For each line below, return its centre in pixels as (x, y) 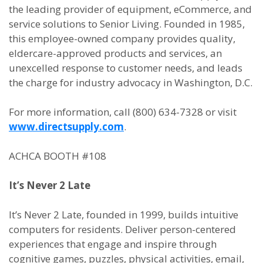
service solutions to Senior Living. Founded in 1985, (127, 24)
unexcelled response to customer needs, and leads (126, 68)
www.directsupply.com (66, 127)
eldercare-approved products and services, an (115, 53)
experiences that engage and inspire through (113, 244)
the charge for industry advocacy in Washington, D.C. (131, 82)
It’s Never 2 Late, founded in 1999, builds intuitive (124, 215)
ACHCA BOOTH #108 (58, 156)
